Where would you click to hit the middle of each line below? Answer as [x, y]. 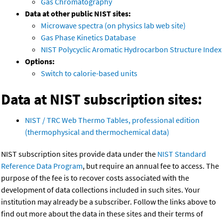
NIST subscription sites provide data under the [79, 154]
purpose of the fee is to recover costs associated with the [95, 178]
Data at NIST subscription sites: [102, 99]
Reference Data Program [42, 166]
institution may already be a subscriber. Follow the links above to [109, 202]
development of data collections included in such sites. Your [101, 190]
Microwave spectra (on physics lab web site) [113, 26]
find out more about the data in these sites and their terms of [102, 214]
